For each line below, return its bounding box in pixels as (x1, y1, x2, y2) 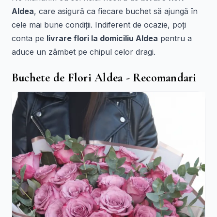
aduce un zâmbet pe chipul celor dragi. (12, 47, 155, 57)
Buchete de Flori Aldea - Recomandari (12, 71, 197, 85)
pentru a (158, 33, 192, 43)
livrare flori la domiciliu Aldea (46, 33, 158, 43)
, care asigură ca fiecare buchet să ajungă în (34, 6, 198, 16)
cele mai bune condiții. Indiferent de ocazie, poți (12, 20, 186, 30)
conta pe (12, 33, 46, 43)
